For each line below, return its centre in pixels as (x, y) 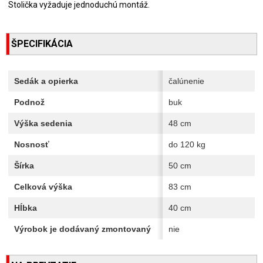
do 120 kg (187, 144)
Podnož (29, 102)
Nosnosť (32, 144)
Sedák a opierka (46, 81)
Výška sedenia (43, 123)
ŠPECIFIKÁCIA (42, 43)
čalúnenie (186, 81)
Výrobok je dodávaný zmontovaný (82, 229)
